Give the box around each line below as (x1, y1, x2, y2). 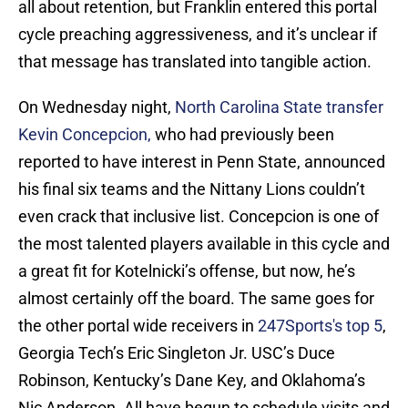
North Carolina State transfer (175, 97, 383, 117)
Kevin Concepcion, (18, 125, 151, 145)
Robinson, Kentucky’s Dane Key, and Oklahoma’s (18, 371, 365, 391)
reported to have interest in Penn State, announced (18, 152, 385, 172)
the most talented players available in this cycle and (18, 234, 390, 254)
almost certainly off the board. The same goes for (18, 289, 374, 309)
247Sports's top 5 (258, 316, 382, 336)
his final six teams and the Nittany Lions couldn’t (18, 179, 365, 199)
